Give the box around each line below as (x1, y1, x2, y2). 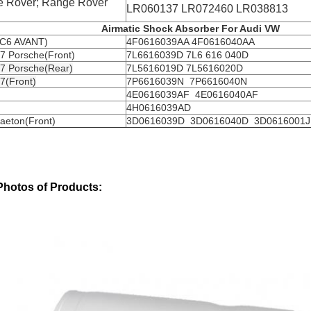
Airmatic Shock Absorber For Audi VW (101, 23, 280, 34)
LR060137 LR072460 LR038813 (126, 3, 288, 15)
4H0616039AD (126, 102, 191, 113)
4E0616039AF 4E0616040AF (126, 89, 258, 100)
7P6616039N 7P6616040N (126, 76, 250, 87)
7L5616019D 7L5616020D (126, 62, 246, 74)
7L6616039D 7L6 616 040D (126, 49, 251, 60)
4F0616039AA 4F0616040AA (126, 36, 255, 47)
